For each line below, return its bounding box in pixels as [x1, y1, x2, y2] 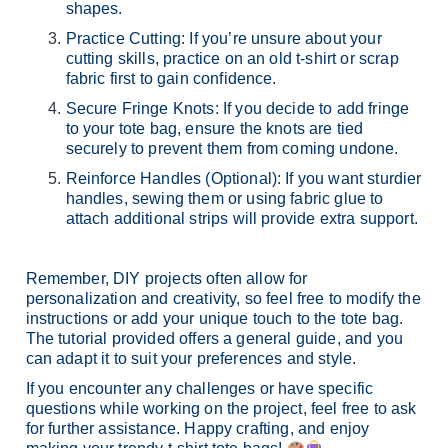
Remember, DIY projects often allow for [25, 269, 308, 287]
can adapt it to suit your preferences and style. [25, 349, 357, 367]
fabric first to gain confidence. [65, 69, 277, 87]
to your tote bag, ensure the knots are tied [65, 119, 364, 137]
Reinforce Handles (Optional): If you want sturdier [65, 169, 422, 187]
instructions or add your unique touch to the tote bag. [25, 309, 404, 327]
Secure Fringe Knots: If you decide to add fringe [65, 99, 410, 117]
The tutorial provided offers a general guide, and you [25, 329, 404, 347]
